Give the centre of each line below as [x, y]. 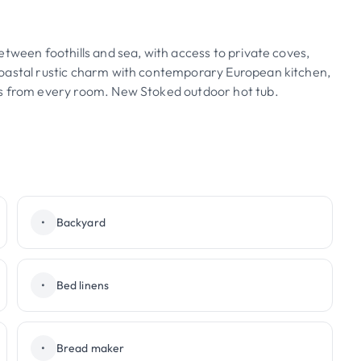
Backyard [81, 222]
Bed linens [83, 285]
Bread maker [90, 348]
